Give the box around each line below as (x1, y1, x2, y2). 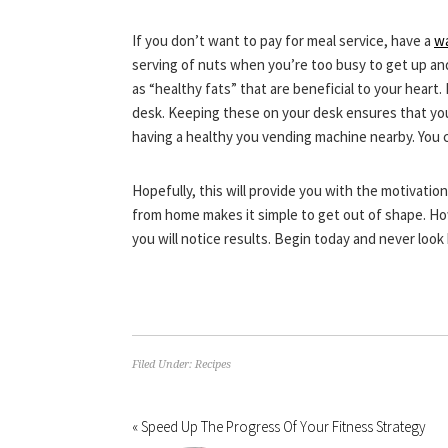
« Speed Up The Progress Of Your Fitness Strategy (132, 417, 426, 437)
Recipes (195, 358, 231, 372)
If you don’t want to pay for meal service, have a (132, 31, 434, 51)
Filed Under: (132, 358, 195, 372)
